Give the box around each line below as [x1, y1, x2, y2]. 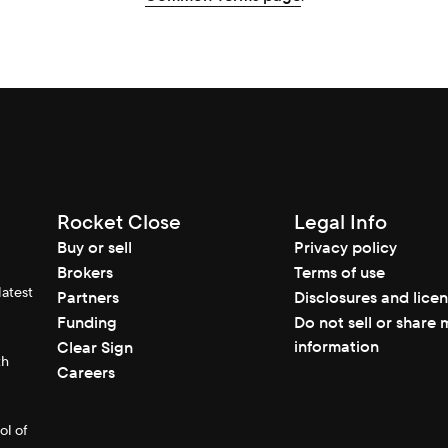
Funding [57, 312, 118, 333]
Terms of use [293, 262, 385, 283]
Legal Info [293, 209, 387, 235]
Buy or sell [57, 237, 133, 258]
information [293, 336, 379, 357]
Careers [57, 362, 116, 383]
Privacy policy [293, 237, 397, 258]
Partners [57, 287, 120, 308]
